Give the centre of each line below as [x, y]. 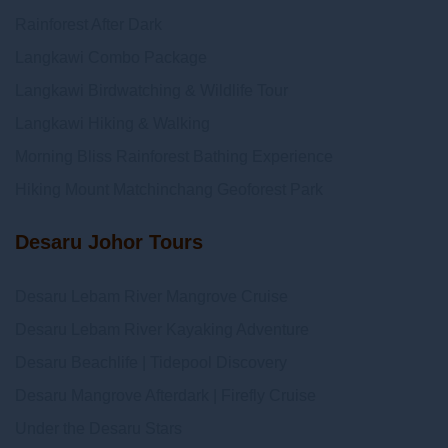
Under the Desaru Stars [98, 428]
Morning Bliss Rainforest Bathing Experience [174, 156]
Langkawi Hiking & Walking [112, 123]
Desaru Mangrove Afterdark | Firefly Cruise [165, 395]
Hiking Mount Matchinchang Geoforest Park [169, 189]
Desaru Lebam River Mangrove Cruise [151, 296]
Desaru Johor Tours [109, 242]
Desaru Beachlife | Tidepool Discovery [151, 362]
